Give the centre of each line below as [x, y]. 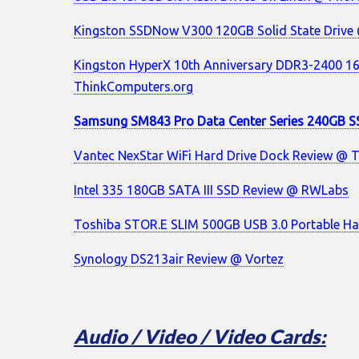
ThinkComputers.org [133, 86]
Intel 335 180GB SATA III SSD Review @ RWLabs [211, 190]
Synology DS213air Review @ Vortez [179, 258]
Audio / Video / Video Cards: [200, 336]
